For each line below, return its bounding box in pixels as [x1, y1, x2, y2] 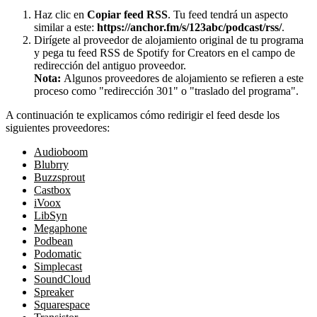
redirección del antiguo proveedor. [34, 59, 186, 72]
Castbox [34, 184, 71, 197]
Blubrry [34, 158, 69, 171]
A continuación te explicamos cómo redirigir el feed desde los [6, 109, 279, 122]
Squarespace [34, 299, 90, 311]
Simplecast [34, 260, 82, 273]
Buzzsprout [34, 171, 85, 184]
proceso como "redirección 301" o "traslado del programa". [34, 85, 299, 98]
